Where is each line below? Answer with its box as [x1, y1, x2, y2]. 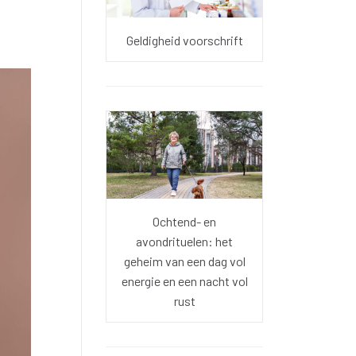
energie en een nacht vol [121, 273, 248, 289]
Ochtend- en [153, 214, 216, 230]
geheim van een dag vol [123, 253, 246, 269]
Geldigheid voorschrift [126, 33, 243, 48]
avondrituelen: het [136, 234, 233, 250]
